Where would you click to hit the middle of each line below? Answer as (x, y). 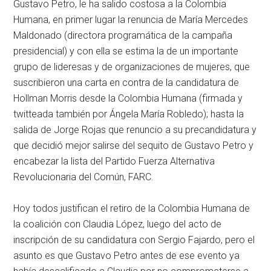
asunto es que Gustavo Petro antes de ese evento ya (127, 255)
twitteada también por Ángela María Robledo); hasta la (129, 114)
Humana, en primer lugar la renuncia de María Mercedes (131, 19)
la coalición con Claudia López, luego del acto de (118, 224)
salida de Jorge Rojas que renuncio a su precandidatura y (135, 129)
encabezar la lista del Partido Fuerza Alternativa (114, 161)
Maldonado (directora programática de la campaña (123, 35)
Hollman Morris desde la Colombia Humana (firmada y (128, 98)
